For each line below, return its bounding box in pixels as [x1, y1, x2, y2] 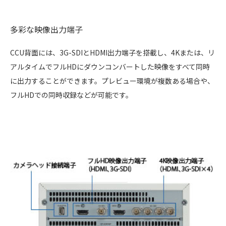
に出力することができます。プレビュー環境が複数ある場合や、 [10, 75, 214, 86]
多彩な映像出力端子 [10, 23, 83, 35]
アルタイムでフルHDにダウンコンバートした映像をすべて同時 [10, 61, 210, 72]
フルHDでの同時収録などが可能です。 [10, 89, 133, 100]
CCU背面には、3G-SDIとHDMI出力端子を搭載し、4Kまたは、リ [10, 47, 215, 58]
